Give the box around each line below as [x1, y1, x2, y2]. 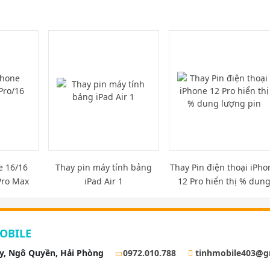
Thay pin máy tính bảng [55, 162, 152, 174]
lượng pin [204, 189, 244, 201]
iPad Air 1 [84, 175, 123, 187]
